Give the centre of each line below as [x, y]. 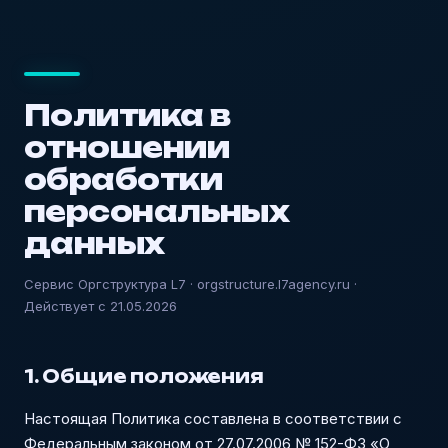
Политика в [127, 115]
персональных [157, 211]
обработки [123, 179]
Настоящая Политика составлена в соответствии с [213, 418]
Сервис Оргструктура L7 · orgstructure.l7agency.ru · [190, 284]
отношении [126, 147]
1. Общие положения [144, 376]
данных [94, 243]
